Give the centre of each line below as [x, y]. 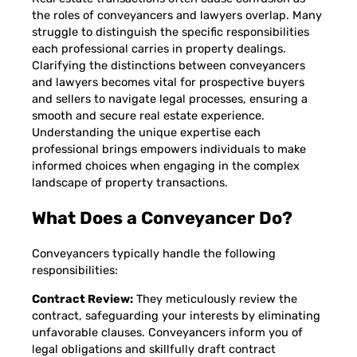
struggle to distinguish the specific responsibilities [171, 31]
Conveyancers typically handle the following [154, 253]
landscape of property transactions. [130, 182]
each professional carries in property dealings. [159, 48]
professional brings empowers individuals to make [169, 149]
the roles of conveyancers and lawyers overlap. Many [177, 15]
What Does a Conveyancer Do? [162, 218]
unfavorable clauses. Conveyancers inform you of [167, 332]
